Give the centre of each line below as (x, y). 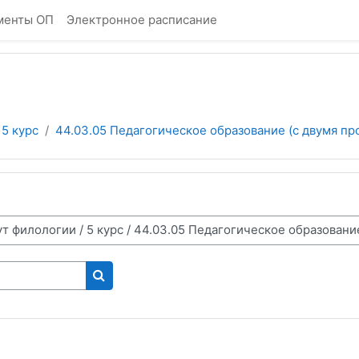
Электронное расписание (142, 20)
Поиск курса (134, 292)
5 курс (20, 130)
